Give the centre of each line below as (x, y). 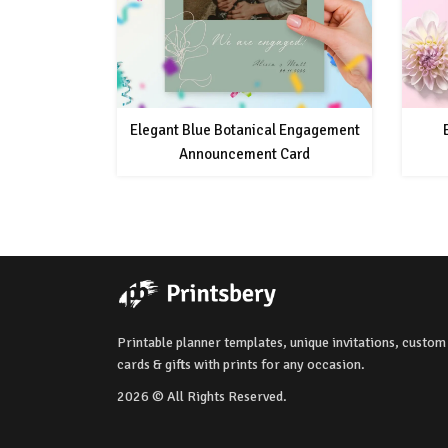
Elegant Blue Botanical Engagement (244, 129)
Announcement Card (244, 153)
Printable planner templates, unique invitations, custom (281, 343)
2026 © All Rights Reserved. (202, 397)
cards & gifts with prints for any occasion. (241, 365)
